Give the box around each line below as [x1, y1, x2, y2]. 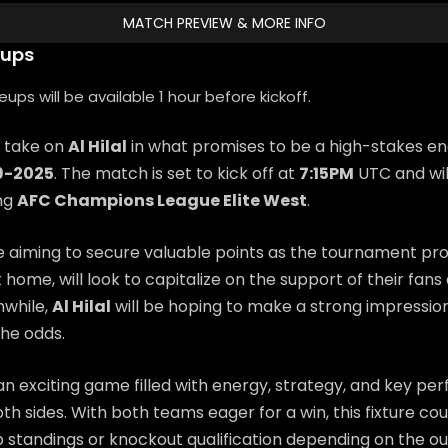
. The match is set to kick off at [54, 161, 299, 185]
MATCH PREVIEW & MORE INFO [122, 12, 326, 33]
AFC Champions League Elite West [17, 188, 307, 212]
